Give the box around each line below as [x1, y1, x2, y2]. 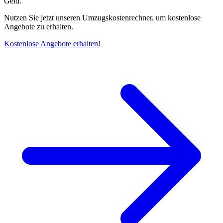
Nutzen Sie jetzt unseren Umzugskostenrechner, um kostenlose [4, 13, 201, 22]
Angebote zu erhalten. [4, 22, 73, 31]
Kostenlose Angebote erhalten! [4, 39, 101, 48]
